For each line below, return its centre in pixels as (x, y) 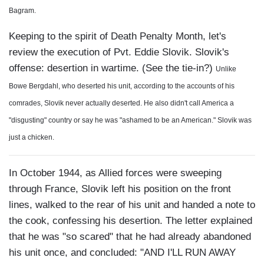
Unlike (226, 69)
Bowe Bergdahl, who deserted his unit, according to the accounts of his (122, 86)
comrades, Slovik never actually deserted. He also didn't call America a (121, 103)
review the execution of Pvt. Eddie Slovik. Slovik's (119, 52)
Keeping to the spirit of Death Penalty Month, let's (118, 37)
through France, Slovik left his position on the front (120, 189)
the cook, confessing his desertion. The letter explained (131, 221)
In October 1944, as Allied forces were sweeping (115, 173)
